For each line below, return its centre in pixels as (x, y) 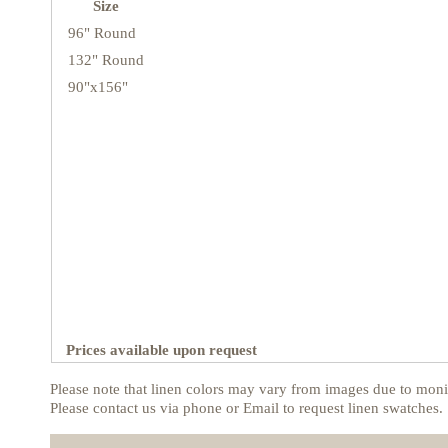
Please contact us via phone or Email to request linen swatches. (246, 408)
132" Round (106, 60)
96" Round (102, 33)
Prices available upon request (159, 350)
